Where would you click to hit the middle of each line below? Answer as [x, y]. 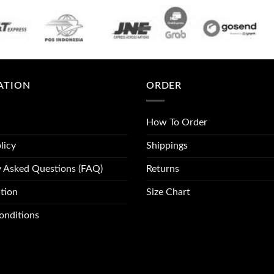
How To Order [177, 123]
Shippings [167, 146]
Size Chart [168, 192]
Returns [163, 169]
